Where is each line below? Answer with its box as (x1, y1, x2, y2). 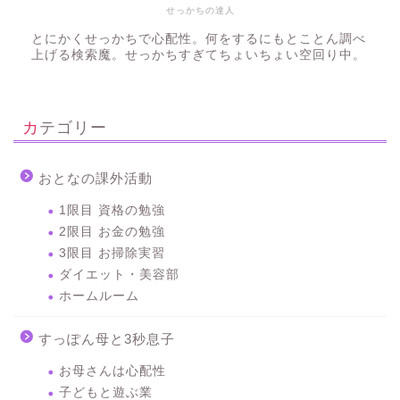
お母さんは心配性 (59, 364, 166, 379)
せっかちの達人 (165, 5, 235, 16)
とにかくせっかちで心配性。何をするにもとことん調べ (31, 32, 366, 46)
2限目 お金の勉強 (59, 225, 165, 239)
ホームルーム (59, 289, 139, 304)
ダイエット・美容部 (59, 268, 179, 282)
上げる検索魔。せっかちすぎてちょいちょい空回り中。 (31, 48, 366, 62)
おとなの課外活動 (38, 171, 153, 187)
